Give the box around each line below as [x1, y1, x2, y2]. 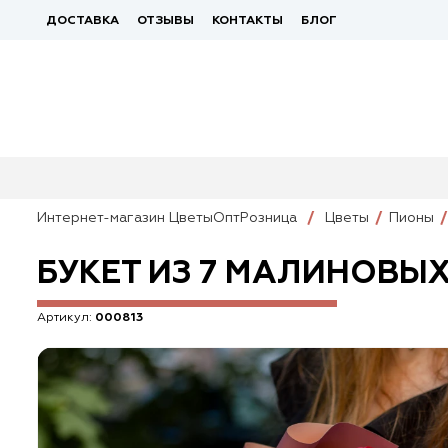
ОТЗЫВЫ [137, 15, 194, 27]
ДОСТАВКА [46, 15, 119, 27]
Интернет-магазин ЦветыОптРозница [37, 211, 297, 225]
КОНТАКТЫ [212, 15, 283, 27]
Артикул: [37, 312, 95, 324]
